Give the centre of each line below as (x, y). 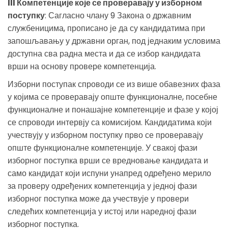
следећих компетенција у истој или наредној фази (102, 211)
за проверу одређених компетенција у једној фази (102, 186)
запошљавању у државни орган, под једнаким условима (114, 41)
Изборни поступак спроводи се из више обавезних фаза (114, 84)
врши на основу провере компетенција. (82, 66)
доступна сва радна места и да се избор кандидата (104, 53)
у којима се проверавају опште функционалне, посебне (112, 97)
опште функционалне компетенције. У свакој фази (103, 148)
